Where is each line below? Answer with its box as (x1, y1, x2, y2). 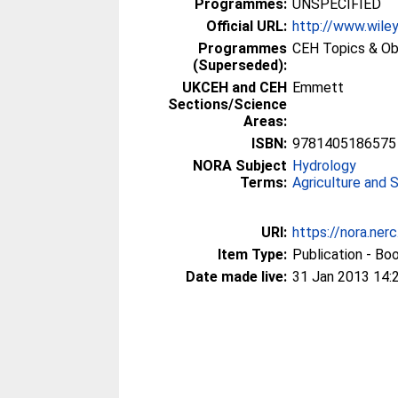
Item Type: (218, 245, 288, 263)
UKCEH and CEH (182, 78, 288, 96)
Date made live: (186, 267, 288, 285)
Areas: (243, 112, 288, 130)
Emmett (292, 78, 345, 96)
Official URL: (206, 17, 288, 35)
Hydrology (292, 156, 357, 174)
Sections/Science (168, 95, 288, 113)
